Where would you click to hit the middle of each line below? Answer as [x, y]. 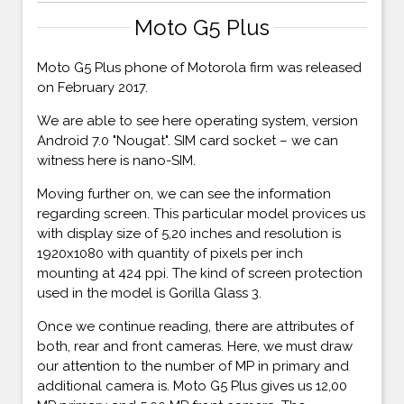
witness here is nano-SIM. [116, 160]
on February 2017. [92, 87]
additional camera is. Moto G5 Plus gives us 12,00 [192, 386]
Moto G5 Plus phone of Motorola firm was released [199, 67]
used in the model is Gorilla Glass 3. [149, 293]
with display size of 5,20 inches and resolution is [189, 233]
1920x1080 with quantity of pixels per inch [170, 253]
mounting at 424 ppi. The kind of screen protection [200, 273]
